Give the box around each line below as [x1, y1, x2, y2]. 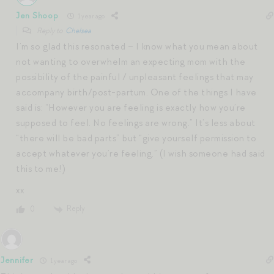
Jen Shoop [16, 10, 59, 21]
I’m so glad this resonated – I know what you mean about [16, 40, 258, 53]
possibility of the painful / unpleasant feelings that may [16, 70, 254, 83]
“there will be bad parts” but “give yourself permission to [16, 131, 256, 144]
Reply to [35, 25, 65, 35]
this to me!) [16, 162, 65, 175]
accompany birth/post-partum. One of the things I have [16, 86, 257, 98]
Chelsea [65, 25, 91, 35]
